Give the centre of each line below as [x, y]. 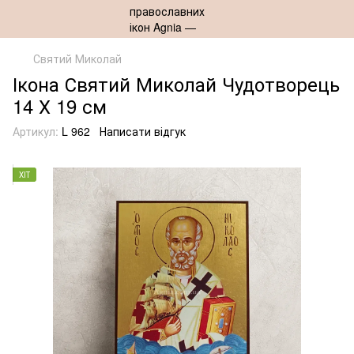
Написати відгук [143, 131]
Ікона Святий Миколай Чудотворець [176, 83]
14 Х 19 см [60, 105]
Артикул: [36, 131]
